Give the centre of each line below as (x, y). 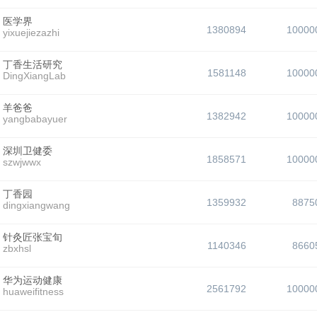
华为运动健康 (33, 280)
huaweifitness (33, 292)
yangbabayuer (35, 119)
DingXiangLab (34, 76)
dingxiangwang (36, 205)
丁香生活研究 (33, 64)
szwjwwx (22, 162)
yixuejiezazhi (31, 33)
